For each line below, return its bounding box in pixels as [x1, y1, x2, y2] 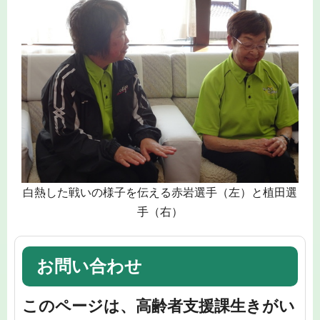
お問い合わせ [36, 256, 142, 276]
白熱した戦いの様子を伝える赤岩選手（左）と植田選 [23, 186, 297, 199]
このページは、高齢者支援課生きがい [22, 297, 295, 316]
